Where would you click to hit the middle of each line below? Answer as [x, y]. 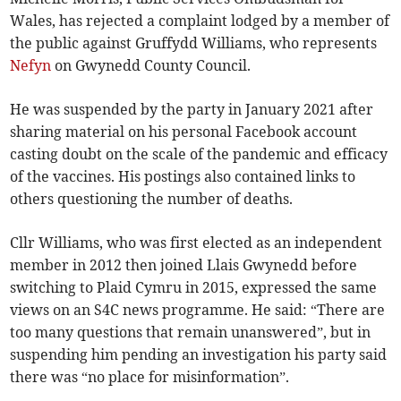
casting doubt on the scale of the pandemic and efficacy [199, 154]
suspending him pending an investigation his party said [199, 354]
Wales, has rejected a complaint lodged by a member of [200, 20]
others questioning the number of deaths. [152, 198]
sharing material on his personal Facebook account [184, 131]
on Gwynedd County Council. [151, 65]
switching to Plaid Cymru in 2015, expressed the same [194, 287]
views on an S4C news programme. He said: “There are [198, 309]
